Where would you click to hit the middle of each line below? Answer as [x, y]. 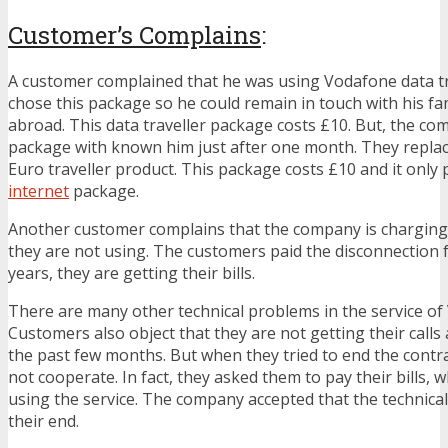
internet [38, 191]
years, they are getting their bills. [131, 273]
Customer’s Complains [134, 34]
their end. [43, 421]
